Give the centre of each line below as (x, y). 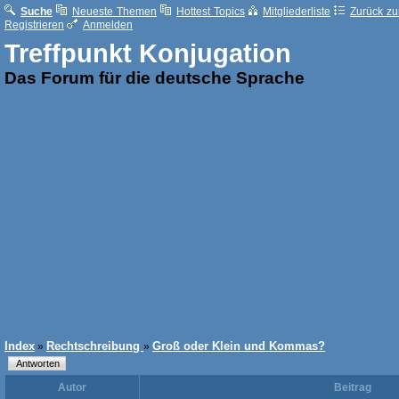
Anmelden (108, 25)
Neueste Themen (114, 12)
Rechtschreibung (95, 346)
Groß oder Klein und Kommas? (239, 346)
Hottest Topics (211, 12)
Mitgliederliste (297, 12)
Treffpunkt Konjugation (148, 53)
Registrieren (34, 25)
